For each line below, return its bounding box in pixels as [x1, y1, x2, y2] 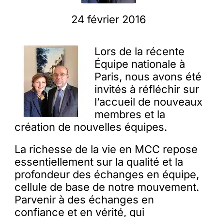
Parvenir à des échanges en [14, 193, 154, 206]
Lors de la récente [94, 45, 185, 58]
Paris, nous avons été [94, 70, 201, 83]
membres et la [94, 108, 165, 121]
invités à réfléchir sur [94, 83, 199, 96]
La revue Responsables [50, 118, 167, 133]
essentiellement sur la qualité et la [14, 155, 183, 169]
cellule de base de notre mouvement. [14, 181, 199, 194]
